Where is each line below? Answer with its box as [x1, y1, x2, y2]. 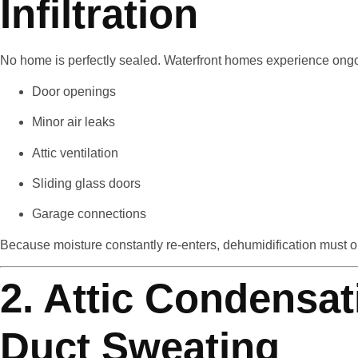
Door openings [32, 84, 116, 98]
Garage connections [32, 207, 146, 221]
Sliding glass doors [32, 176, 141, 190]
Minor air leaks [32, 115, 115, 129]
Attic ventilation [32, 145, 118, 160]
